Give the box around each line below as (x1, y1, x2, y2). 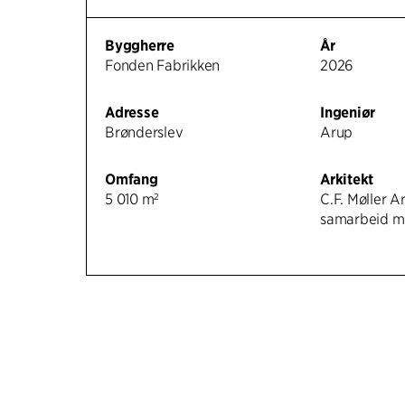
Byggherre (105, 37, 174, 54)
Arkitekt (320, 171, 374, 188)
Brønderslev (105, 124, 184, 141)
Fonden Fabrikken (105, 57, 221, 74)
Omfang (105, 171, 158, 188)
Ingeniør (320, 104, 376, 121)
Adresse (105, 104, 159, 121)
